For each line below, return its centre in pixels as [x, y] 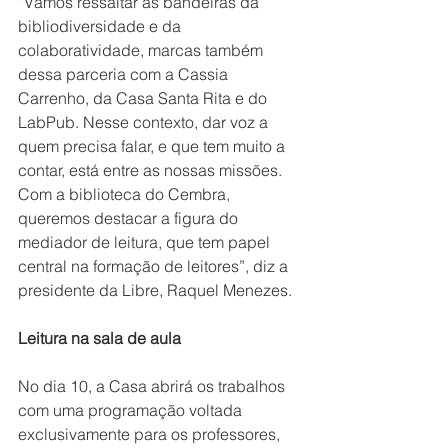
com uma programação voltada [132, 409]
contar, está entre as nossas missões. [152, 169]
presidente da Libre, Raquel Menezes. [155, 289]
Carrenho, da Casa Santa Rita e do [144, 97]
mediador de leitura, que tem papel [146, 241]
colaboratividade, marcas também [142, 49]
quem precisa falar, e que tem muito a [153, 145]
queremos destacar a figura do [130, 217]
